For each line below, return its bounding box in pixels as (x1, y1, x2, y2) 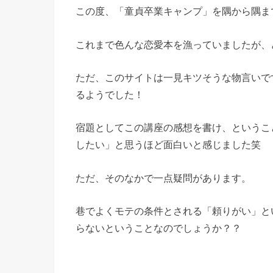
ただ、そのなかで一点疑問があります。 (76, 172, 251, 183)
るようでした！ (76, 88, 144, 100)
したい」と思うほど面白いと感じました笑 (76, 139, 261, 151)
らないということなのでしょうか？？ (76, 222, 241, 233)
